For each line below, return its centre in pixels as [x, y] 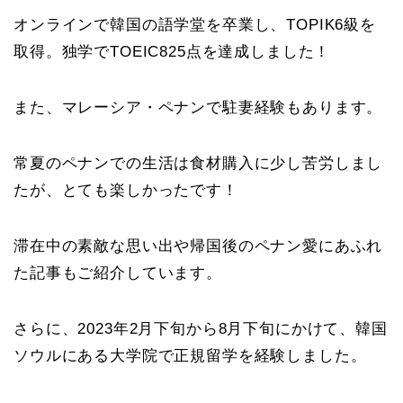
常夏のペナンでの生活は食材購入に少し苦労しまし [198, 163]
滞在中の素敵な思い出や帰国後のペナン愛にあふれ [198, 246]
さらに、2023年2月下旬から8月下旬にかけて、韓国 [201, 328]
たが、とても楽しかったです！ [126, 190]
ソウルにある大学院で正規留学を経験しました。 [190, 355]
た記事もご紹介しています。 [118, 273]
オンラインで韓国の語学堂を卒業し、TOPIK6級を [195, 24]
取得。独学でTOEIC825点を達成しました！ [172, 51]
